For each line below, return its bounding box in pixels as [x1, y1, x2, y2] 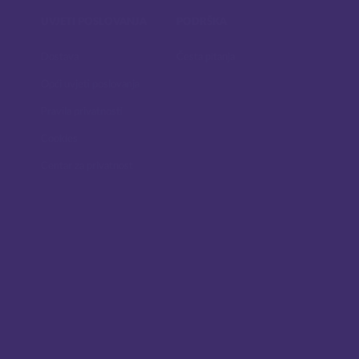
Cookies [41, 134, 78, 144]
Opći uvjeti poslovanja [41, 79, 139, 90]
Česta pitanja [176, 52, 235, 63]
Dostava [41, 52, 79, 63]
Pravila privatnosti [41, 107, 123, 117]
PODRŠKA [176, 17, 227, 27]
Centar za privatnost [41, 161, 133, 171]
